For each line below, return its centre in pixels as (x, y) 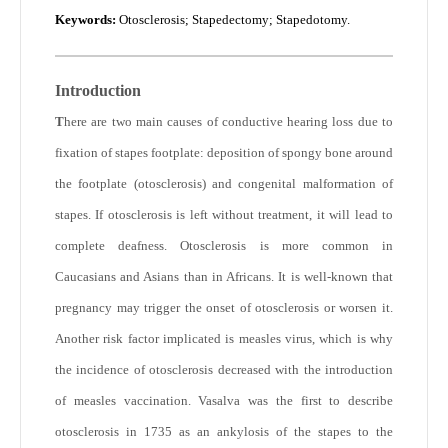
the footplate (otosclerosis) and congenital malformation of (224, 183)
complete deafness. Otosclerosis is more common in (224, 245)
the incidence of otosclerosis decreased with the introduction (224, 369)
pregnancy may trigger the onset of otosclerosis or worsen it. (224, 307)
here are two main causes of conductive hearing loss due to (228, 121)
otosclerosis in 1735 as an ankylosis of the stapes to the (224, 431)
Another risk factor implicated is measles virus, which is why (224, 338)
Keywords (83, 19)
